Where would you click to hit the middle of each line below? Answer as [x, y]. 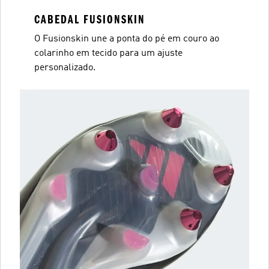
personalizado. [65, 68]
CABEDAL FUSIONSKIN [90, 19]
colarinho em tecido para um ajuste [108, 53]
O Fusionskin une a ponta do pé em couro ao [127, 39]
